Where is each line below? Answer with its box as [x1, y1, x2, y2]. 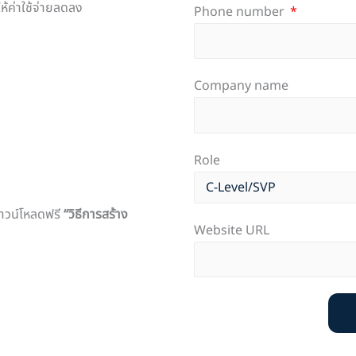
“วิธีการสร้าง [64, 205, 128, 225]
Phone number [194, 2, 288, 21]
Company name [194, 76, 288, 95]
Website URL [194, 220, 269, 240]
